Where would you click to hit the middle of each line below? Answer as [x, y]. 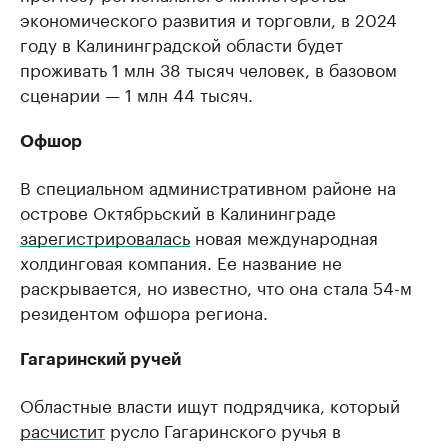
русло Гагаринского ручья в [223, 429]
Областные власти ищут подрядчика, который [210, 404]
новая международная [284, 236]
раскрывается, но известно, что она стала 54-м [216, 286]
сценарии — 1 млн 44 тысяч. [136, 93]
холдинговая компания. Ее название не [181, 261]
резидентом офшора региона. [144, 311]
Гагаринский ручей [100, 359]
